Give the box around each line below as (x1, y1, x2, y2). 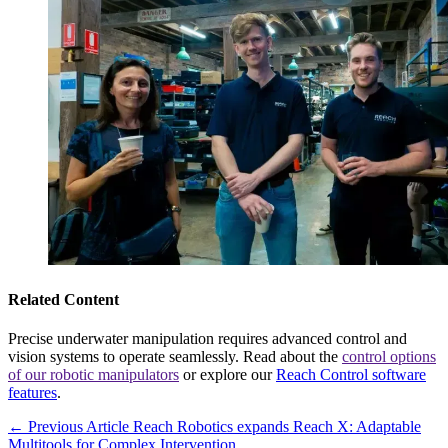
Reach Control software (276, 365, 426, 383)
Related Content (8, 290, 119, 308)
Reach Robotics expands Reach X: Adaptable (133, 417, 421, 435)
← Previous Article (8, 417, 133, 435)
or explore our (179, 365, 276, 383)
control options (342, 347, 436, 365)
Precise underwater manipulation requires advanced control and (8, 329, 407, 347)
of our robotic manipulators (8, 365, 179, 383)
